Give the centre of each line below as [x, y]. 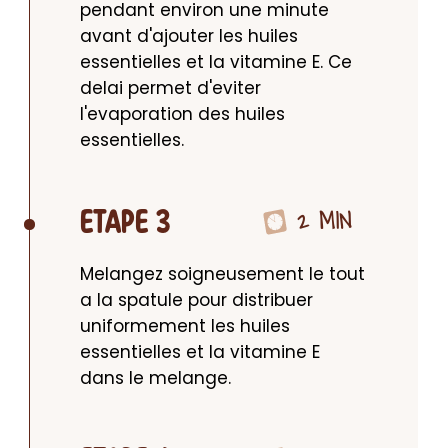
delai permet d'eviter [170, 88]
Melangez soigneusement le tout [222, 274]
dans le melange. [155, 378]
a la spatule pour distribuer [196, 300]
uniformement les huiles [185, 326]
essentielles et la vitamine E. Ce [216, 62]
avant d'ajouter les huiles [189, 36]
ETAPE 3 [125, 223]
